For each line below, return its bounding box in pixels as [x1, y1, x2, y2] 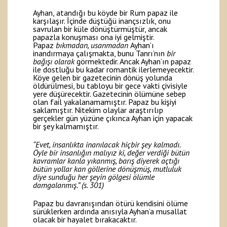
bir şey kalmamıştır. [33, 121, 99, 131]
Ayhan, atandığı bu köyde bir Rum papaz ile [33, 7, 178, 18]
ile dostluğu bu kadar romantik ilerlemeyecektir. [33, 64, 194, 74]
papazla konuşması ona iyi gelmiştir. [33, 31, 154, 42]
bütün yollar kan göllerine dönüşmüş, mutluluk [33, 163, 181, 174]
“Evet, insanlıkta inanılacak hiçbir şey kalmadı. [33, 139, 180, 149]
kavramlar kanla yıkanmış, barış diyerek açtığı [33, 155, 179, 166]
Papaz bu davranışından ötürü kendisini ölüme [33, 198, 188, 208]
